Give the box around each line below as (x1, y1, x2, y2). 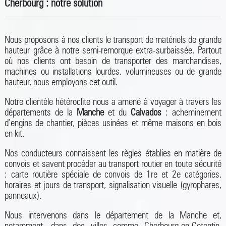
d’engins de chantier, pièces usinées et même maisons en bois (5, 117, 221, 128)
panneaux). (5, 190, 42, 201)
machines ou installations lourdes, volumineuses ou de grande (5, 66, 221, 77)
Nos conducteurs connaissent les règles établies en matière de (5, 147, 221, 158)
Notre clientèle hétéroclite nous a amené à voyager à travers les (5, 96, 221, 107)
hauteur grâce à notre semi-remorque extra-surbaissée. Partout (5, 44, 221, 55)
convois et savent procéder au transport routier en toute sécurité (5, 158, 221, 169)
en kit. (5, 128, 25, 139)
